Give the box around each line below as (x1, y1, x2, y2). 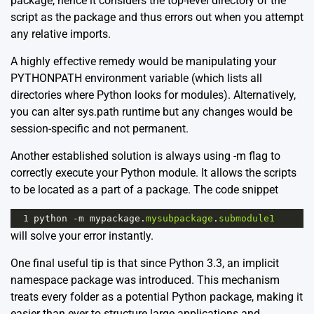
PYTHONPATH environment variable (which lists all (11, 71, 262, 86)
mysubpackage (146, 213, 213, 224)
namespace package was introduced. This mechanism (11, 273, 280, 287)
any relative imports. (11, 27, 111, 41)
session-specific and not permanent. (11, 122, 189, 136)
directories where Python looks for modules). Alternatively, (11, 88, 296, 102)
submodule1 (219, 213, 275, 224)
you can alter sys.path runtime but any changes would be (11, 105, 292, 119)
